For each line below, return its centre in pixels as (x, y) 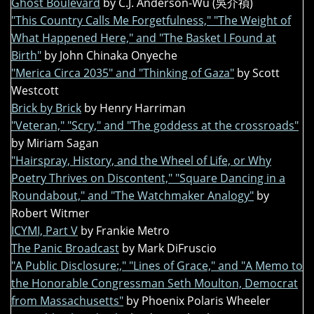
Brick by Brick (46, 108)
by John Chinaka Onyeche (111, 56)
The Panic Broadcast (65, 248)
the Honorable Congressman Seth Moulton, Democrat (155, 284)
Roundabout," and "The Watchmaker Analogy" (132, 196)
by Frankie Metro (125, 231)
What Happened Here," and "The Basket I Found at (144, 38)
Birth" (26, 56)
